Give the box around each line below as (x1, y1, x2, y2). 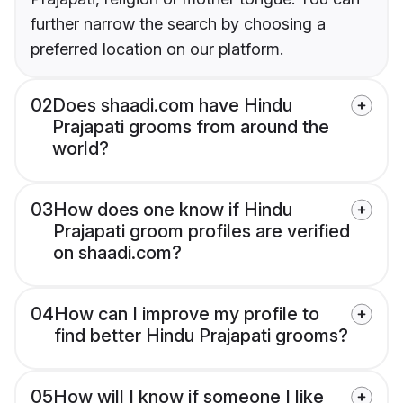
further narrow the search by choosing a (31, 14, 326, 34)
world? (52, 138, 109, 160)
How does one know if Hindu (53, 199, 292, 221)
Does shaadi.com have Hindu (52, 94, 292, 117)
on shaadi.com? (53, 242, 182, 264)
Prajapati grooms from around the (52, 116, 329, 139)
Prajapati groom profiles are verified (53, 220, 350, 243)
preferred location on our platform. (31, 40, 283, 59)
